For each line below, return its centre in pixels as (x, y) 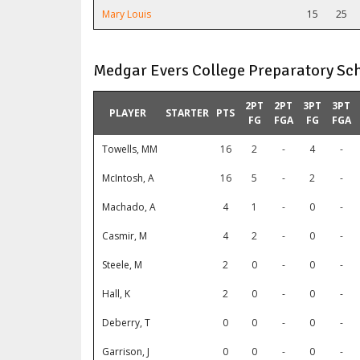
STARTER (187, 113)
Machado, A (129, 207)
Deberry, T (126, 323)
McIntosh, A (128, 178)
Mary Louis (127, 14)
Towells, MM (130, 149)
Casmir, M (125, 236)
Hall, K (116, 294)
